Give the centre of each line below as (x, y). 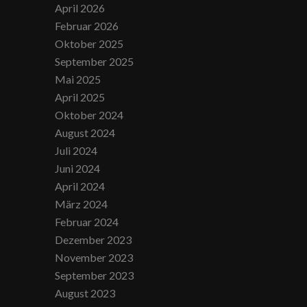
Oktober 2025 (89, 44)
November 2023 (94, 257)
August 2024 (85, 133)
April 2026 (80, 8)
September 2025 (95, 61)
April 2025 (80, 97)
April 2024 (80, 186)
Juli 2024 (76, 150)
